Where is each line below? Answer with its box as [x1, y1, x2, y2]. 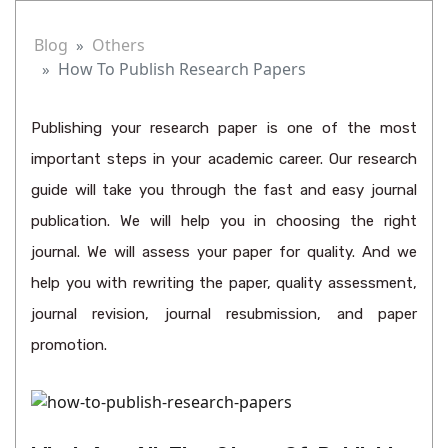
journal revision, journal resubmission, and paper [31, 305, 417, 323]
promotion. [31, 336, 107, 354]
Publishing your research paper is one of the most [31, 119, 417, 137]
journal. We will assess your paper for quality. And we [31, 243, 417, 261]
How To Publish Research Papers [58, 58, 306, 80]
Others [92, 34, 145, 56]
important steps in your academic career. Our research [31, 150, 417, 168]
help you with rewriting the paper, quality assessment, [31, 274, 417, 292]
